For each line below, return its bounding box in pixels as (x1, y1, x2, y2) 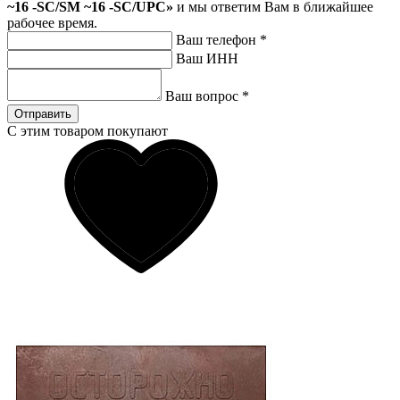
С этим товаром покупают (7, 122, 168, 138)
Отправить (14, 106, 71, 121)
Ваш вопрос (165, 87, 242, 104)
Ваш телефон (176, 31, 260, 47)
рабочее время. (7, 14, 97, 30)
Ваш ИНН (176, 50, 238, 66)
